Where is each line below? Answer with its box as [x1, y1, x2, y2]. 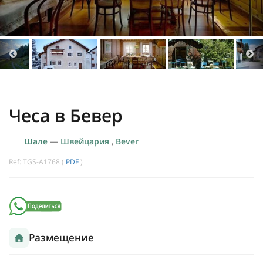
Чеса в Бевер [9, 103, 123, 128]
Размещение [29, 231, 94, 245]
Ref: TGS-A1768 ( [9, 157, 66, 167]
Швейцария [60, 136, 112, 147]
